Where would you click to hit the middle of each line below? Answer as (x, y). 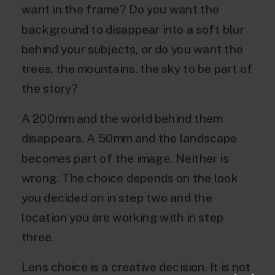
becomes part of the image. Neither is (125, 158)
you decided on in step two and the (117, 197)
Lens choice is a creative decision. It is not (136, 267)
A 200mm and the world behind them (122, 118)
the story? (50, 88)
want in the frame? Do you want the (120, 9)
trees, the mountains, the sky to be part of (137, 68)
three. (38, 237)
